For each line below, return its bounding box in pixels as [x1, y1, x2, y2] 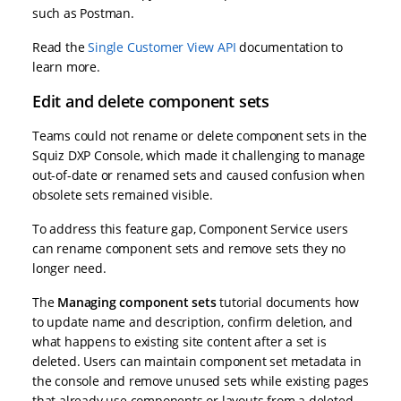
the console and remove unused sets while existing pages [32, 372, 369, 390]
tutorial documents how [216, 294, 360, 311]
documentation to [235, 38, 344, 56]
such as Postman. [32, 4, 134, 22]
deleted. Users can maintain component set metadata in [32, 353, 362, 371]
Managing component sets [57, 294, 217, 311]
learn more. [32, 58, 100, 76]
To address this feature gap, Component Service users [32, 220, 348, 238]
